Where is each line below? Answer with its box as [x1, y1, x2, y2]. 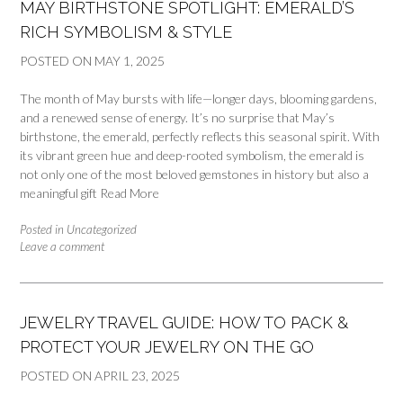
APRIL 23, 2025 [94, 368, 180, 384]
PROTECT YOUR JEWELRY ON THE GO [20, 337, 314, 357]
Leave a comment [20, 239, 104, 255]
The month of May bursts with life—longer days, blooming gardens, [20, 91, 377, 107]
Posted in [20, 222, 67, 237]
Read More [100, 185, 159, 201]
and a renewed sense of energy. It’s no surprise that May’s [20, 110, 335, 126]
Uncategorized [67, 222, 137, 237]
